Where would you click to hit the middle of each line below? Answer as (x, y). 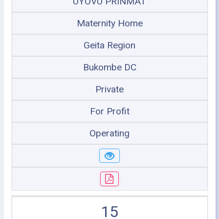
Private (109, 89)
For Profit (109, 111)
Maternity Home (109, 23)
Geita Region (109, 45)
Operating (109, 133)
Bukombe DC (109, 67)
